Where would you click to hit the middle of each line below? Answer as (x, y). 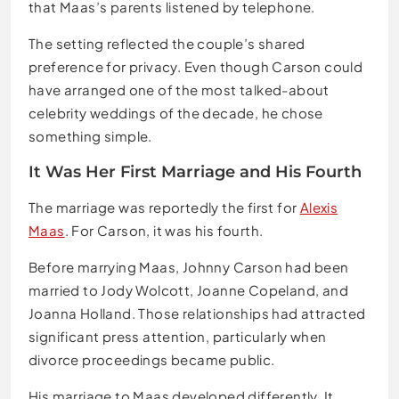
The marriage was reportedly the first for (164, 207)
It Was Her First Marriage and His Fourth (195, 171)
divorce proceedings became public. (152, 359)
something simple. (90, 135)
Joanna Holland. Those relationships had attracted (197, 313)
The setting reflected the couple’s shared (167, 43)
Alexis (319, 207)
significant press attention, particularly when (178, 336)
